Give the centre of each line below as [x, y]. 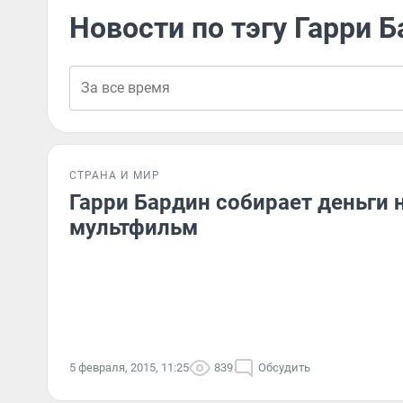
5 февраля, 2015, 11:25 [129, 367]
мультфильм [134, 228]
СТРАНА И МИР [115, 175]
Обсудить [284, 367]
